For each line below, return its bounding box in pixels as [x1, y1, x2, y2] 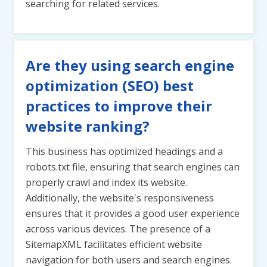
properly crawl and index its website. [26, 176, 187, 189]
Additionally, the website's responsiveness [26, 191, 214, 204]
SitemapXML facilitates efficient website [26, 238, 202, 251]
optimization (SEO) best [26, 76, 194, 95]
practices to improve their [26, 96, 212, 116]
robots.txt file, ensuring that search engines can [26, 160, 240, 173]
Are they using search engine [26, 55, 234, 75]
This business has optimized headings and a [26, 145, 223, 158]
